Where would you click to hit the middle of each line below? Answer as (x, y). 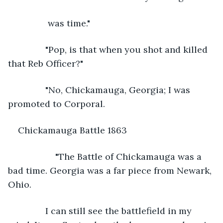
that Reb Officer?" (46, 63)
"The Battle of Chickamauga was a (111, 156)
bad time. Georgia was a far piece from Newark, (111, 170)
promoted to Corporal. (56, 104)
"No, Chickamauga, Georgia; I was (105, 90)
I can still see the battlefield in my (106, 211)
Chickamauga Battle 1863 (72, 130)
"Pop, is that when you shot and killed (114, 49)
